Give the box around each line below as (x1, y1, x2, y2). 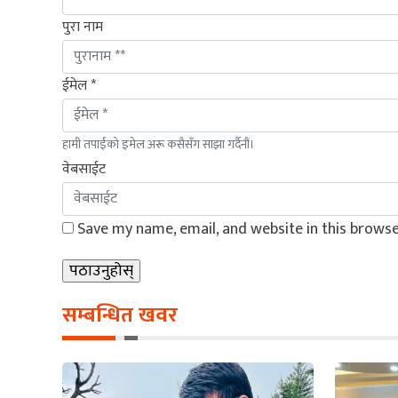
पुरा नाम (62, 14, 103, 39)
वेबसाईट (62, 156, 106, 181)
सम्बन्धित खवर (62, 297, 178, 333)
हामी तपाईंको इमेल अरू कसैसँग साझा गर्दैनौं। (62, 133, 255, 155)
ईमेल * (62, 73, 96, 98)
